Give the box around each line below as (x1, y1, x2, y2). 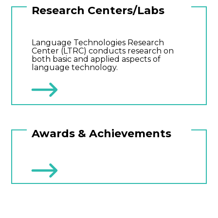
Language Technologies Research (32, 38, 164, 48)
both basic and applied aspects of (32, 54, 161, 64)
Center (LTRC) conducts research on (32, 46, 174, 56)
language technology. (32, 63, 118, 73)
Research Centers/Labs (32, 3, 164, 17)
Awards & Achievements (32, 127, 171, 141)
